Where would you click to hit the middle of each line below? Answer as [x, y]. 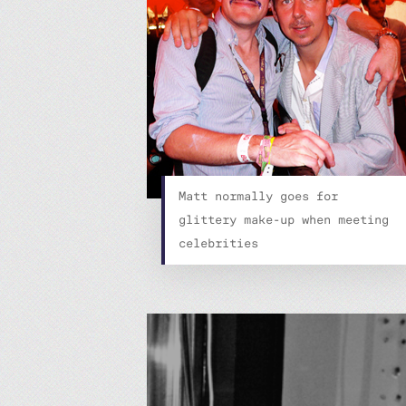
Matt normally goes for [258, 196]
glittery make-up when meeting [283, 219]
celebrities [218, 243]
